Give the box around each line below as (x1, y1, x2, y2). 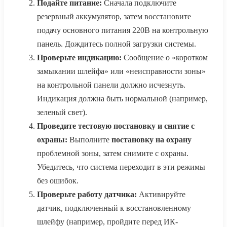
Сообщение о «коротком (122, 53, 208, 62)
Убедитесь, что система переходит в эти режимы (37, 163, 205, 172)
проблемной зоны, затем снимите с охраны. (37, 149, 188, 158)
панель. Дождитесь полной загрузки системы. (37, 40, 196, 49)
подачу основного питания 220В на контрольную (37, 26, 208, 35)
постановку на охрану (111, 135, 192, 144)
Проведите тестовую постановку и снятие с (37, 122, 195, 131)
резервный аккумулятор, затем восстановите (37, 12, 191, 21)
